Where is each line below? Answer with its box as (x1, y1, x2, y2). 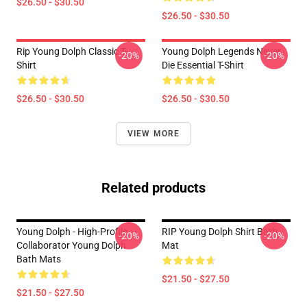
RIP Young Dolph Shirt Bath (162, 226, 278, 237)
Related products (101, 180, 206, 196)
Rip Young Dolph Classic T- (16, 46, 127, 57)
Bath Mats (16, 254, 61, 265)
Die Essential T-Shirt (162, 60, 244, 71)
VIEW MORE (127, 129, 180, 138)
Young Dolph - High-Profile (16, 226, 127, 237)
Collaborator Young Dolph (16, 240, 126, 251)
